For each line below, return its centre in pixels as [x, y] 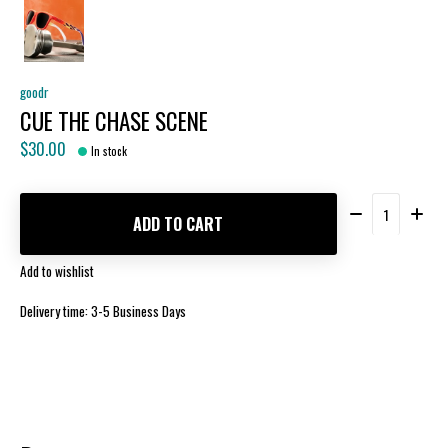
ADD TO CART [178, 223]
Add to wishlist [57, 271]
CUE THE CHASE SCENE [114, 120]
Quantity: [372, 204]
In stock [109, 150]
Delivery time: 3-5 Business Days [103, 311]
